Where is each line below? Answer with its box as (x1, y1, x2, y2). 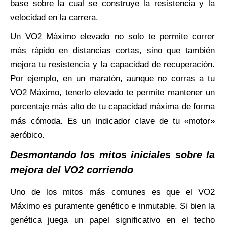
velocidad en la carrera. (10, 13, 98, 22)
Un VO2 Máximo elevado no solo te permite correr (10, 32, 215, 41)
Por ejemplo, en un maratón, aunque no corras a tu (10, 74, 215, 83)
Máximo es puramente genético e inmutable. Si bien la (10, 201, 215, 211)
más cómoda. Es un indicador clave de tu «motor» (10, 116, 215, 126)
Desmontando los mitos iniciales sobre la (10, 149, 215, 160)
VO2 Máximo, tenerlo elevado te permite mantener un (10, 88, 215, 97)
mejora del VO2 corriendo (10, 164, 133, 175)
